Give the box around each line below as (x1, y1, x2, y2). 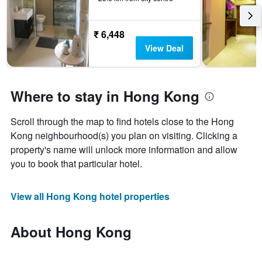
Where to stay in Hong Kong (11, 86, 199, 106)
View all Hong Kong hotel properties (11, 189, 170, 204)
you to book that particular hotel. (11, 157, 142, 171)
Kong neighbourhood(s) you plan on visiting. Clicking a (11, 129, 237, 143)
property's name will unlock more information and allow (11, 143, 237, 157)
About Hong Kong (11, 222, 132, 242)
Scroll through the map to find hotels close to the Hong (11, 115, 234, 129)
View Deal (144, 42, 184, 54)
